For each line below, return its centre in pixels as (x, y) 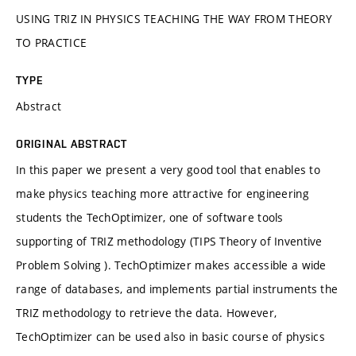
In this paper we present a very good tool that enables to (168, 169)
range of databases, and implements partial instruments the (177, 288)
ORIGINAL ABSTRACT (72, 143)
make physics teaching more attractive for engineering (163, 193)
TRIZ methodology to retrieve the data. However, (147, 312)
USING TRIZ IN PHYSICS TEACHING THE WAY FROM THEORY (174, 18)
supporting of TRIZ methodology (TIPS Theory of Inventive (169, 241)
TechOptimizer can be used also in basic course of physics (170, 336)
